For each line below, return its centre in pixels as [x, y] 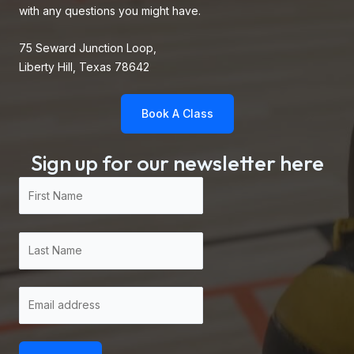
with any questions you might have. [110, 11]
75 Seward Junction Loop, [88, 47]
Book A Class [177, 114]
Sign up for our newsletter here [177, 163]
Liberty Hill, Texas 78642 [84, 66]
